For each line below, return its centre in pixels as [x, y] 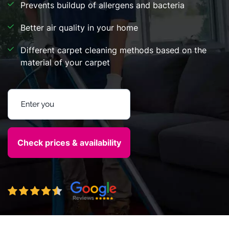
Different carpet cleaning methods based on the [113, 50]
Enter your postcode [49, 96]
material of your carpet [65, 62]
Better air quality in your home [79, 28]
